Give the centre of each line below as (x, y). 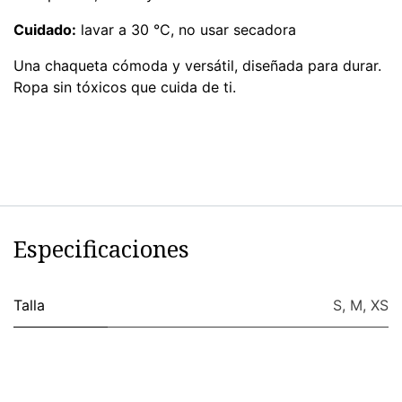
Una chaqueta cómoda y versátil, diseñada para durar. (197, 66)
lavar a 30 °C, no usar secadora (186, 30)
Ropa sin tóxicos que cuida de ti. (125, 87)
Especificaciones (101, 249)
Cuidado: (45, 30)
